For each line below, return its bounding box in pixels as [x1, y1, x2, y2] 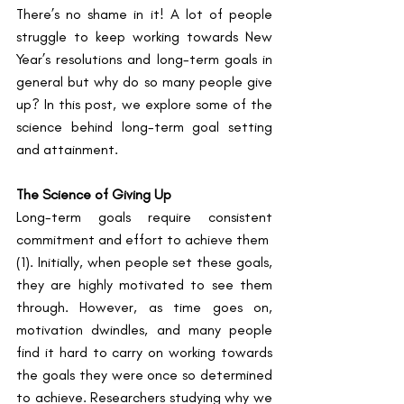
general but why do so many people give [16, 72, 272, 90]
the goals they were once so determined [16, 365, 272, 383]
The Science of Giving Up [16, 185, 171, 203]
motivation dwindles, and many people [16, 320, 272, 338]
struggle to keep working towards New [16, 27, 272, 45]
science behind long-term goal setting [16, 117, 272, 135]
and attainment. [16, 140, 122, 158]
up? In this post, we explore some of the [16, 95, 272, 113]
